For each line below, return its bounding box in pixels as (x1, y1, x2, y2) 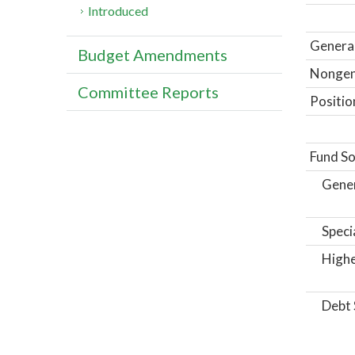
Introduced (88, 3, 149, 19)
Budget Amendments (78, 45, 227, 65)
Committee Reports (78, 82, 219, 102)
